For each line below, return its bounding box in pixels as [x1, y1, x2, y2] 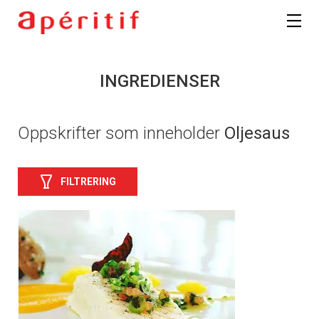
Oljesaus [224, 123, 290, 144]
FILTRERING [61, 175, 116, 187]
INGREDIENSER [99, 71, 220, 92]
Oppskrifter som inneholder [18, 123, 224, 144]
